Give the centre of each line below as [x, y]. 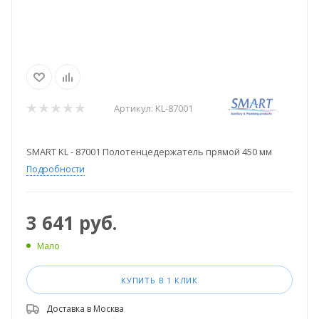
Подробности [56, 169]
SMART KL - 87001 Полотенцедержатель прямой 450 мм [149, 151]
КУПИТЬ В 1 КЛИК [159, 280]
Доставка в [70, 308]
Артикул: [134, 109]
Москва [109, 308]
